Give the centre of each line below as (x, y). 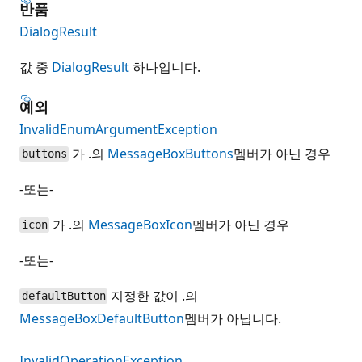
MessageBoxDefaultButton (102, 318)
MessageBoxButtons (171, 153)
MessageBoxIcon (141, 224)
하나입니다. (165, 67)
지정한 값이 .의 (153, 295)
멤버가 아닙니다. (233, 318)
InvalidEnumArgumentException (118, 129)
